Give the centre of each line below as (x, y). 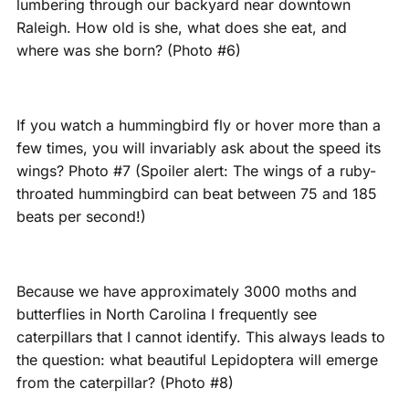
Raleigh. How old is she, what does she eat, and (181, 28)
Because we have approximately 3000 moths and (186, 292)
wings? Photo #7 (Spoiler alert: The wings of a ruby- (196, 171)
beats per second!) (81, 217)
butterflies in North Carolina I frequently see (166, 315)
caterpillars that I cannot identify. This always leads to (200, 337)
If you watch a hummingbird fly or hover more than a (198, 126)
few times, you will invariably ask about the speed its (198, 148)
